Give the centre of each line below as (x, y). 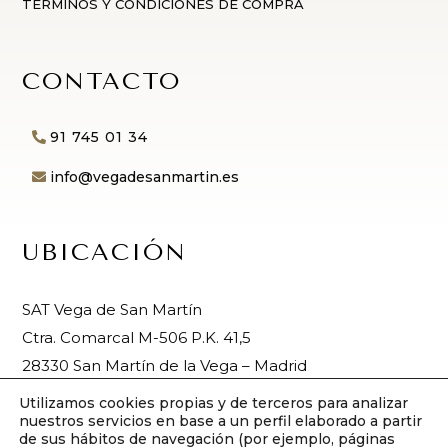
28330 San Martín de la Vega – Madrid (164, 366)
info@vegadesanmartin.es (144, 177)
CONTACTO (101, 80)
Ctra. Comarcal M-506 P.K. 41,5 (136, 338)
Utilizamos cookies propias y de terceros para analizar (213, 403)
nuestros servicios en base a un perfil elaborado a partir (220, 421)
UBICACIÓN (104, 252)
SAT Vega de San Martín (112, 310)
